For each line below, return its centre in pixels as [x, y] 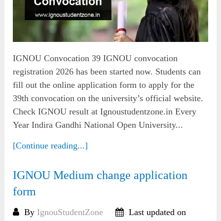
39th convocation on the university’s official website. [108, 98]
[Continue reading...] [51, 145]
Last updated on [156, 212]
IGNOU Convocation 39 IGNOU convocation [95, 58]
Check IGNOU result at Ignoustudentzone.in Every [105, 111]
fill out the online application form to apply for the [104, 85]
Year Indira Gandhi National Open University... [98, 125]
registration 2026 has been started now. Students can [107, 71]
